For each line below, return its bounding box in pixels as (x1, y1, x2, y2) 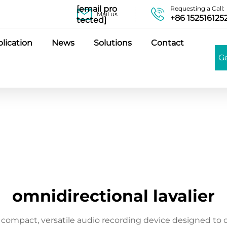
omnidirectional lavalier (12, 186, 215, 206)
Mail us (97, 10, 118, 18)
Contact (151, 38, 184, 48)
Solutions (94, 38, 132, 48)
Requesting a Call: (170, 4, 224, 12)
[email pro (77, 4, 117, 14)
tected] (77, 15, 106, 25)
